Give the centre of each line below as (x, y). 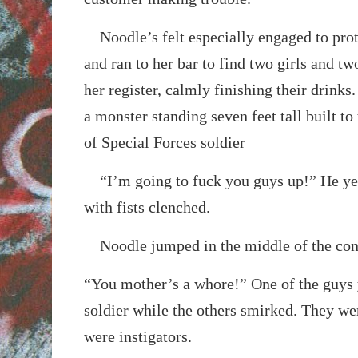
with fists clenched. (147, 207)
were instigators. (137, 336)
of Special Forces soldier (164, 142)
